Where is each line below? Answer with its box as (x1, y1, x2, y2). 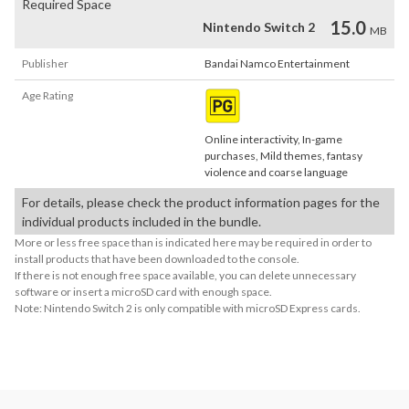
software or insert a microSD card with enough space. (15, 285, 272, 299)
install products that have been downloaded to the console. (15, 252, 299, 266)
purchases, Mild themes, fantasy (204, 149, 362, 163)
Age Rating (22, 89, 73, 102)
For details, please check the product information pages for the (22, 194, 380, 210)
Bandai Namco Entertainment (204, 57, 350, 70)
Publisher (22, 57, 68, 70)
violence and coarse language (204, 165, 348, 179)
